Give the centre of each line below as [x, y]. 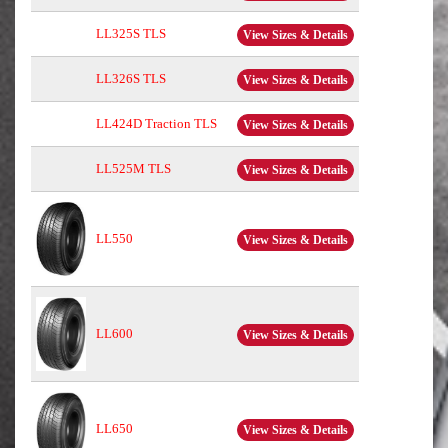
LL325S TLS [131, 34]
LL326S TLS [131, 79]
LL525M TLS [133, 169]
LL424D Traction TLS [156, 124]
